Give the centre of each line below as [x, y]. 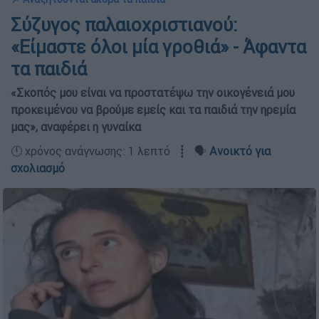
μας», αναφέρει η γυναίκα [76, 127]
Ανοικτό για [240, 151]
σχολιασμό [38, 168]
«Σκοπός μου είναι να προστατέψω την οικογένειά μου [153, 93]
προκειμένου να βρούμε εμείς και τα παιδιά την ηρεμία [153, 110]
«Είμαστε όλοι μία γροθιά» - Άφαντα [158, 47]
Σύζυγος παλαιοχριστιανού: [124, 25]
